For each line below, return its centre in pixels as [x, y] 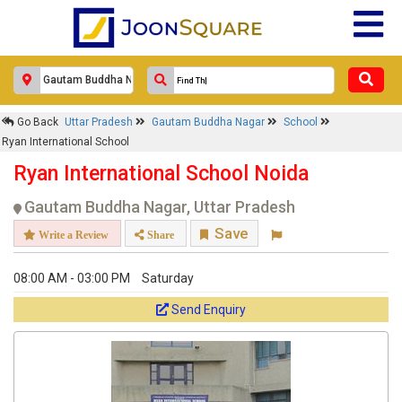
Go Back [36, 122]
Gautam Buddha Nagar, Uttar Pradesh [160, 207]
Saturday [168, 278]
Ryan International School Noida [161, 174]
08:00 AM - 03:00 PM [72, 278]
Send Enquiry [209, 310]
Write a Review [72, 235]
